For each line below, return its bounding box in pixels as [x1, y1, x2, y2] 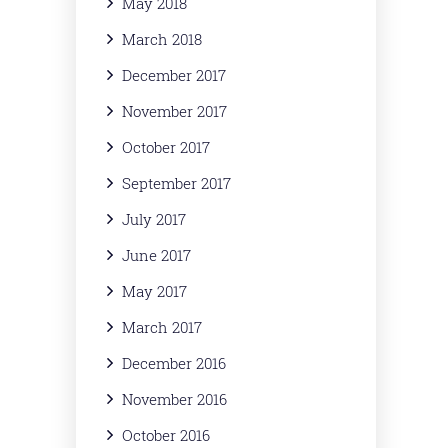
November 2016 [122, 389, 227, 409]
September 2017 [122, 173, 231, 193]
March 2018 [122, 29, 202, 49]
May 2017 [122, 281, 187, 301]
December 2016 [122, 353, 226, 373]
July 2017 [122, 209, 186, 229]
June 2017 [122, 245, 191, 265]
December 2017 [122, 65, 226, 85]
